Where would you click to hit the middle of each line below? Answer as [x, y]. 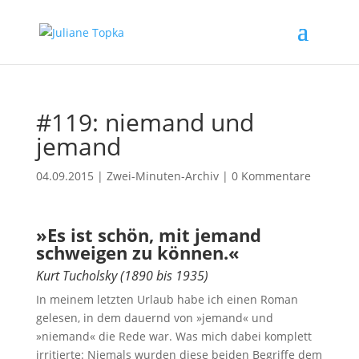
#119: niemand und [145, 122]
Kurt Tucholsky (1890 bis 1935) [122, 276]
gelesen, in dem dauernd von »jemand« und [154, 318]
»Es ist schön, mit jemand [148, 235]
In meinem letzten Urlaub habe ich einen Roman [167, 299]
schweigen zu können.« [137, 252]
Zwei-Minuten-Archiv [162, 176]
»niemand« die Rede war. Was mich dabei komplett [173, 336]
